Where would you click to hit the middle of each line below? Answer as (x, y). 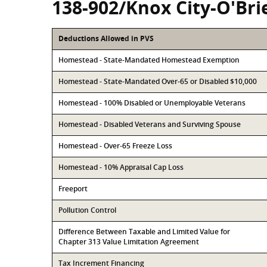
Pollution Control (87, 210)
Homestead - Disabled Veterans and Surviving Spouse (150, 124)
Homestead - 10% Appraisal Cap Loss (121, 167)
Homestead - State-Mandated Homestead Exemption (149, 60)
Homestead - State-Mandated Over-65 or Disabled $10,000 (158, 81)
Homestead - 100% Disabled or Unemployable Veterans (152, 103)
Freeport (73, 189)
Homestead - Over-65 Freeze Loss (115, 146)
